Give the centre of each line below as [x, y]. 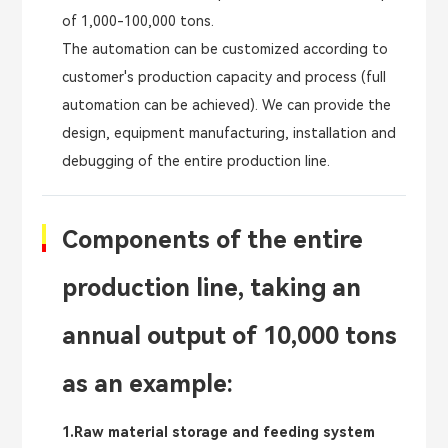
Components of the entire [213, 240]
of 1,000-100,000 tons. [138, 21]
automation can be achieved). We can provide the [227, 105]
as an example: [148, 384]
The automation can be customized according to [225, 49]
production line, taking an [212, 288]
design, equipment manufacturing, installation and [229, 133]
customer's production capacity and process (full [224, 77]
